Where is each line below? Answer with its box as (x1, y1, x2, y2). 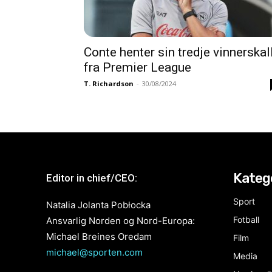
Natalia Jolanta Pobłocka (46, 199, 151, 211)
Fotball (233, 214, 259, 225)
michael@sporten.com (46, 246, 143, 258)
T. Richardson (84, 79, 134, 88)
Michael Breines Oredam (46, 231, 152, 242)
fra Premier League (84, 60, 191, 75)
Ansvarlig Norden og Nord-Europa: (46, 215, 195, 226)
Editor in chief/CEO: (46, 172, 137, 184)
